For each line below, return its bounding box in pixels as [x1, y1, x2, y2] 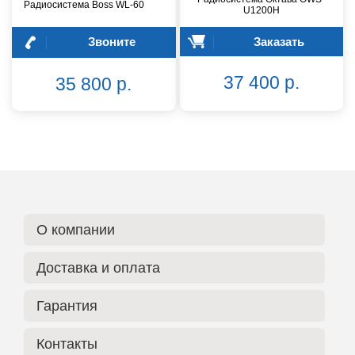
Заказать [254, 34, 305, 48]
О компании [36, 221, 115, 238]
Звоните [87, 34, 136, 48]
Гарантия [36, 297, 97, 314]
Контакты [36, 335, 97, 352]
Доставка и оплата [36, 259, 160, 276]
